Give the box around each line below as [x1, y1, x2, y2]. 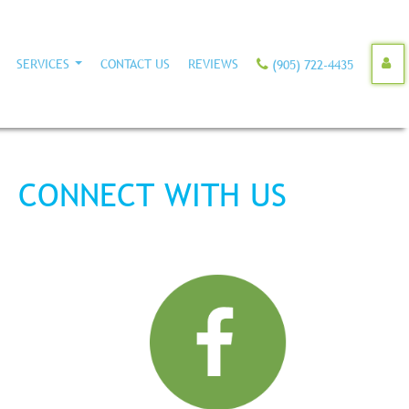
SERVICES [16, 55, 69, 72]
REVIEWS [188, 55, 238, 72]
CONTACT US [100, 55, 170, 72]
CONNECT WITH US [17, 175, 287, 215]
